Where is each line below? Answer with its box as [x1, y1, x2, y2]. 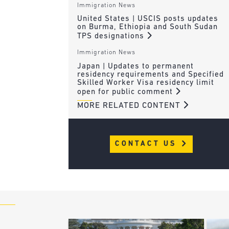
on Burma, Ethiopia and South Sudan [77, 24, 218, 32]
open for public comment [77, 88, 175, 96]
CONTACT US [115, 140, 180, 148]
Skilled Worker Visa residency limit [77, 79, 214, 87]
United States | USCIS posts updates [77, 15, 218, 24]
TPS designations [77, 33, 147, 41]
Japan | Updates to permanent [77, 62, 194, 71]
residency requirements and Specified [77, 71, 224, 79]
